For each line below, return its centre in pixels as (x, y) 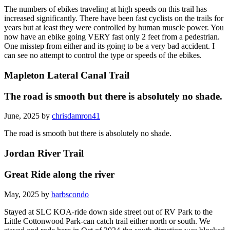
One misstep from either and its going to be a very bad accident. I (109, 46)
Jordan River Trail (44, 154)
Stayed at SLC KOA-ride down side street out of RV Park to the (108, 212)
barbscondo (70, 194)
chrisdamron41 (76, 116)
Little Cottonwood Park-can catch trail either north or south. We (107, 221)
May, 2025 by (28, 194)
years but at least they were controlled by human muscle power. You (114, 28)
